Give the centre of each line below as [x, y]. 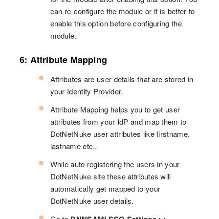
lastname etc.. [74, 146]
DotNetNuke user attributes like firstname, [120, 134]
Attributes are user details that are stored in [122, 79]
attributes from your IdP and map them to [118, 122]
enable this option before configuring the [116, 23]
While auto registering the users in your [115, 164]
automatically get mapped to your [105, 189]
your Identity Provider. [87, 91]
